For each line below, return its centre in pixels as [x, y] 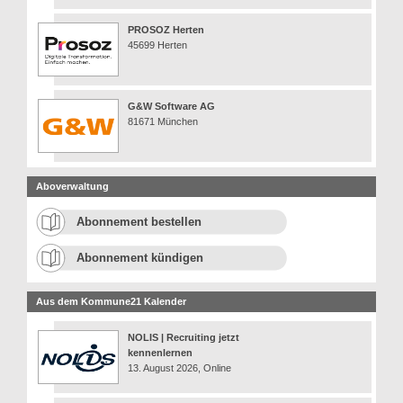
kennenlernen [160, 352]
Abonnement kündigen [140, 257]
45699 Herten [157, 45]
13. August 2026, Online [179, 367]
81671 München [163, 121]
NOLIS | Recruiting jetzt [184, 337]
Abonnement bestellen [139, 221]
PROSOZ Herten [166, 29]
